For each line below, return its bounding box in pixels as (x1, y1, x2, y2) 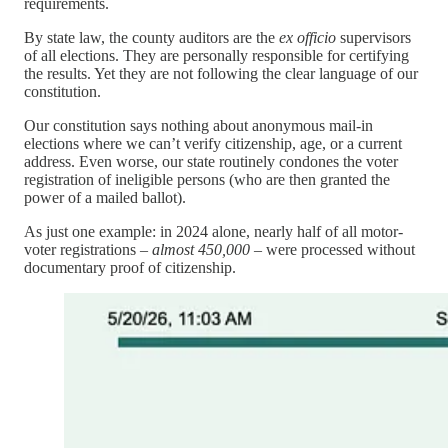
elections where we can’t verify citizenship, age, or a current (24, 134, 402, 152)
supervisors (336, 28, 411, 46)
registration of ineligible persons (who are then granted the (24, 170, 390, 188)
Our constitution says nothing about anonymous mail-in (24, 116, 373, 134)
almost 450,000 (152, 240, 250, 258)
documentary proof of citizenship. (24, 258, 236, 276)
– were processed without (250, 240, 415, 258)
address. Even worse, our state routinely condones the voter (24, 152, 398, 170)
